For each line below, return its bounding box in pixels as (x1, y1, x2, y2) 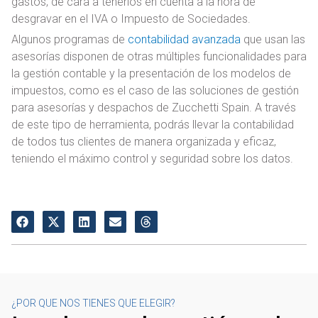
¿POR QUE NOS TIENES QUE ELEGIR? (11, 297, 175, 309)
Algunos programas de (11, 32, 128, 46)
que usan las (241, 32, 305, 46)
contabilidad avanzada (128, 32, 241, 46)
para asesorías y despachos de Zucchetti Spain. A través (11, 100, 296, 114)
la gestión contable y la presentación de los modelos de (11, 66, 291, 80)
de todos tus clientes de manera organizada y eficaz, (11, 134, 276, 148)
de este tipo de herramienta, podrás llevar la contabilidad (11, 117, 294, 131)
